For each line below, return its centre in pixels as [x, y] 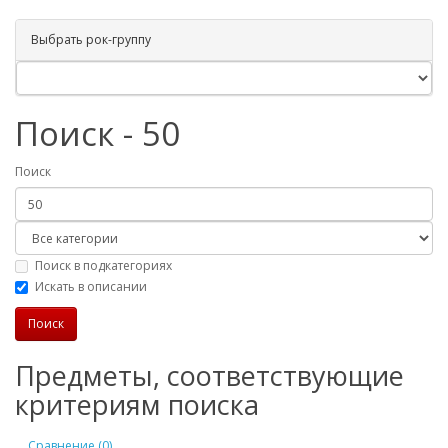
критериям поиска [137, 404]
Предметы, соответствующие [209, 375]
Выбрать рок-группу [91, 39]
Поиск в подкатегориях [103, 265]
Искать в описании [91, 286]
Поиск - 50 [97, 133]
